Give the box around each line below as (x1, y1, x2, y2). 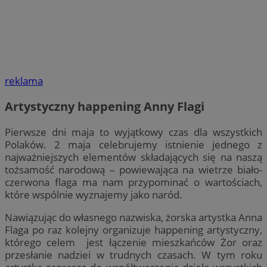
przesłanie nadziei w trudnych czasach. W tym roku (5, 248, 262, 262)
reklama (5, 74, 43, 88)
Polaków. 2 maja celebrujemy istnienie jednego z (5, 138, 262, 152)
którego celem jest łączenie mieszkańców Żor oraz (5, 235, 262, 250)
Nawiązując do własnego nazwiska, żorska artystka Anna (5, 210, 262, 225)
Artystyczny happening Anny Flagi (5, 98, 204, 115)
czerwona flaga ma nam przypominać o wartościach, (5, 175, 262, 190)
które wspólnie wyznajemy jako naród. (5, 188, 182, 202)
